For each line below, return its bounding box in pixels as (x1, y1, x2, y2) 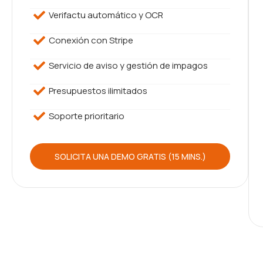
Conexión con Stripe (49, 33, 133, 46)
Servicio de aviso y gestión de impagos (49, 59, 208, 72)
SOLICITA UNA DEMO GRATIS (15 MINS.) (54, 150, 206, 162)
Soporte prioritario (49, 109, 124, 122)
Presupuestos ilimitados (49, 84, 147, 97)
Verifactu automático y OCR (49, 8, 163, 21)
